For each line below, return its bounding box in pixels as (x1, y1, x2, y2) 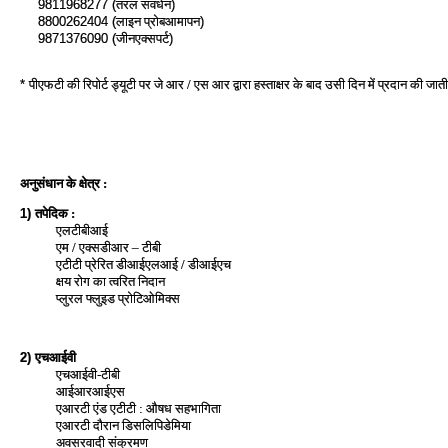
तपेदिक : (35, 205, 75, 221)
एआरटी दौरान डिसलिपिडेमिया (56, 417, 191, 433)
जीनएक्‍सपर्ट (116, 31, 169, 46)
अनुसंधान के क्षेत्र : (20, 176, 107, 191)
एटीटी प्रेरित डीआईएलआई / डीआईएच (56, 256, 231, 272)
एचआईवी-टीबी (56, 366, 120, 382)
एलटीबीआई (56, 222, 108, 238)
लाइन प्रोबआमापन (116, 14, 200, 29)
